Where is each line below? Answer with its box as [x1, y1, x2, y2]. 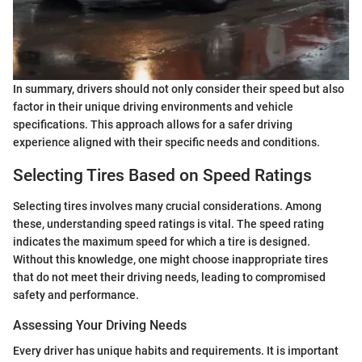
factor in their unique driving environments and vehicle [13, 99, 293, 113]
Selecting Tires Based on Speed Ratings [13, 165, 312, 185]
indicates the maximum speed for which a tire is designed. [13, 235, 310, 249]
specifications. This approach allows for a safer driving [13, 117, 293, 131]
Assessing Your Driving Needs [13, 318, 187, 334]
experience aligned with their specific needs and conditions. [13, 135, 320, 149]
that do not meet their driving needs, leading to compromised [13, 271, 326, 284]
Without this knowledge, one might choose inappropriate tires [13, 253, 328, 267]
